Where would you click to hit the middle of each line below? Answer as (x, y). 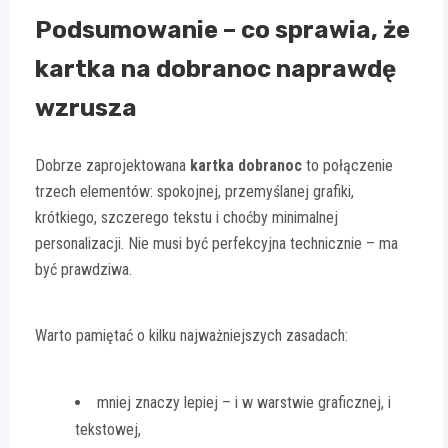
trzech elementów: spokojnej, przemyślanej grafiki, (194, 191)
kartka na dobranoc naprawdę (215, 68)
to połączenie (347, 165)
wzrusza (86, 107)
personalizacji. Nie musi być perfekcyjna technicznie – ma (216, 243)
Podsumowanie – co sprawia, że (222, 29)
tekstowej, (108, 429)
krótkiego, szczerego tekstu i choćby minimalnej (186, 217)
